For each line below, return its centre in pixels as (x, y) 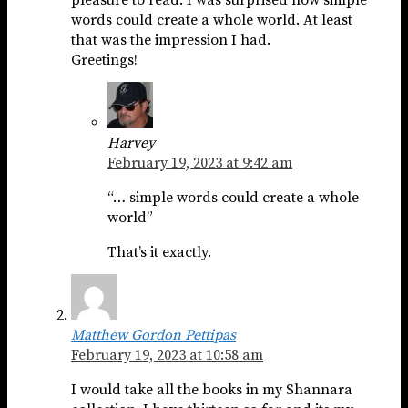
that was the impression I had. (171, 41)
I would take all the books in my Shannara (212, 389)
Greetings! (104, 61)
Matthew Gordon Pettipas (153, 335)
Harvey (131, 143)
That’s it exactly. (159, 252)
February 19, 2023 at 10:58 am (167, 355)
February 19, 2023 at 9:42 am (200, 163)
